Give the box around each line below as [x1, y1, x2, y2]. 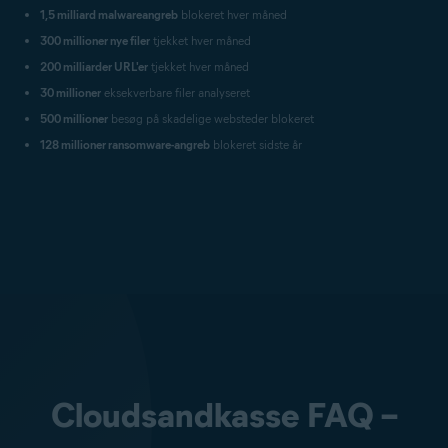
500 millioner [40, 111, 108, 126]
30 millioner [40, 85, 101, 100]
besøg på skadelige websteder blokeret [108, 111, 314, 126]
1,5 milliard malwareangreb [40, 7, 178, 22]
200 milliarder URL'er [40, 59, 148, 74]
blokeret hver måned [178, 7, 287, 22]
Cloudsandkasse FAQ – [50, 394, 398, 436]
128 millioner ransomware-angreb [40, 137, 210, 152]
